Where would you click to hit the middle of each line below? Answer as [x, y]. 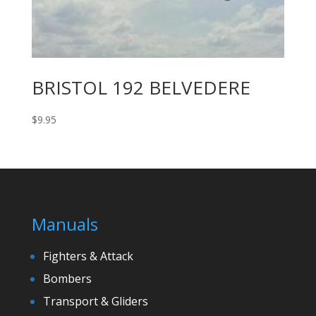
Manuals [65, 224]
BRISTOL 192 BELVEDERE [141, 87]
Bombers [67, 279]
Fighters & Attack [88, 256]
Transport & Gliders [95, 302]
